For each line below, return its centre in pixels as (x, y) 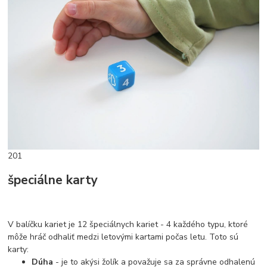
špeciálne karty (53, 180)
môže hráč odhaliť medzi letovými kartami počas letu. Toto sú (123, 237)
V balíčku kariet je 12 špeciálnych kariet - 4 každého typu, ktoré (128, 224)
